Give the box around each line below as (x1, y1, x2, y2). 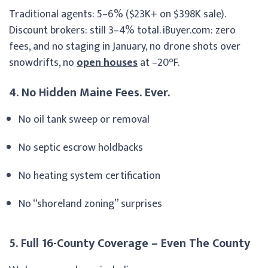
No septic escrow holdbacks (19, 138, 143, 157)
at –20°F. (138, 53, 179, 72)
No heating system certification (19, 166, 160, 185)
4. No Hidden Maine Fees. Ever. (9, 82, 170, 103)
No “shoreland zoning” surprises (19, 194, 165, 213)
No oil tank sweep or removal (19, 110, 150, 129)
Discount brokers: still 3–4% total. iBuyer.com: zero (9, 21, 236, 39)
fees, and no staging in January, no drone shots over (9, 37, 240, 56)
